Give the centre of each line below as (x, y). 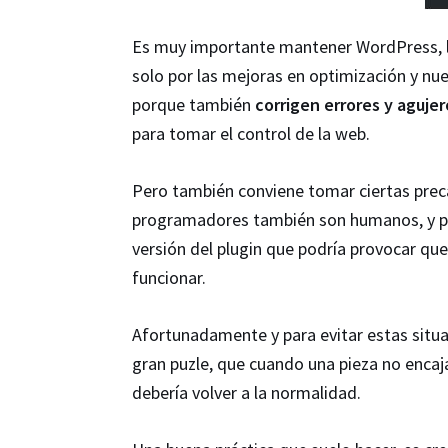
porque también (193, 104)
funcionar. (169, 277)
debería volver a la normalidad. (246, 392)
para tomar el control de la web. (251, 133)
